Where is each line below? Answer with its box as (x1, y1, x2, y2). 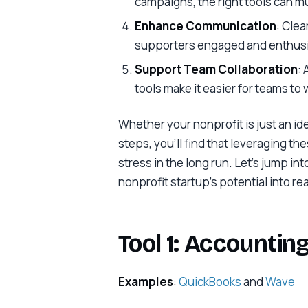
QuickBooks (179, 273, 241, 289)
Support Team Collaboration (134, 60, 298, 77)
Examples (118, 273, 173, 289)
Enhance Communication (134, 18, 276, 34)
